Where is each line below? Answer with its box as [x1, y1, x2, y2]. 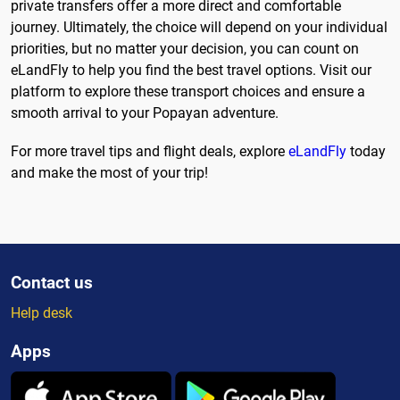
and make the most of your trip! [11, 163, 208, 181]
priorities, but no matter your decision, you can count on [11, 39, 359, 57]
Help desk [11, 304, 72, 321]
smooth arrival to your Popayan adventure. [11, 104, 279, 121]
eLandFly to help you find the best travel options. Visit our [11, 61, 371, 79]
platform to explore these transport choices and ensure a [11, 82, 365, 100]
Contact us [11, 271, 93, 293]
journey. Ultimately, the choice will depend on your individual [11, 18, 387, 36]
